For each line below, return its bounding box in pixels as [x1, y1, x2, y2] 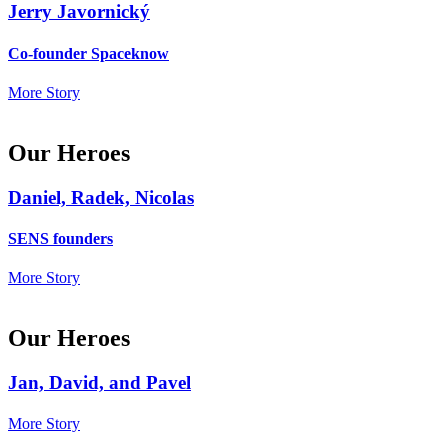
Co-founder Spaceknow [8, 44, 169, 62]
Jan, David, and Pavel [8, 372, 191, 394]
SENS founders [8, 230, 113, 248]
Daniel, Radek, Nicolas [8, 186, 194, 208]
